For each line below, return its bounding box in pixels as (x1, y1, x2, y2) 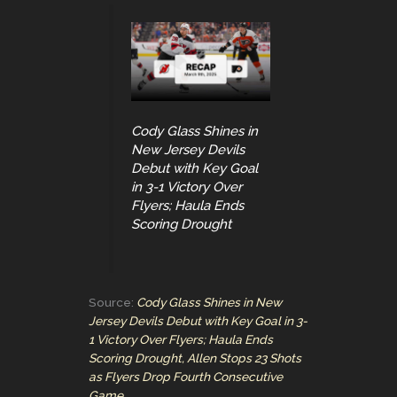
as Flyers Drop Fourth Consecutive (89, 369, 283, 384)
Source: (89, 294, 136, 309)
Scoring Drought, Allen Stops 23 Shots (89, 350, 301, 365)
